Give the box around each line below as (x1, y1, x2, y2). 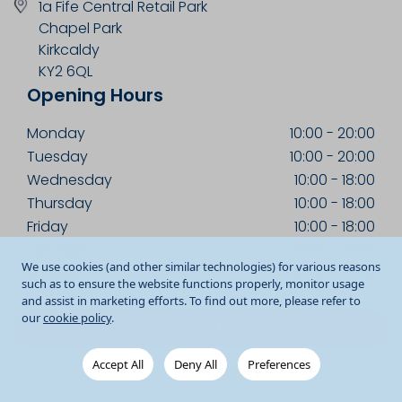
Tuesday (27, 146, 88, 167)
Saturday (27, 240, 92, 260)
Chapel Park (39, 18, 122, 39)
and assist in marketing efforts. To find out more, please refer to (22, 293, 361, 309)
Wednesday (27, 170, 112, 190)
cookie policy (43, 310, 111, 326)
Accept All (92, 356, 144, 372)
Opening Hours (27, 83, 163, 108)
